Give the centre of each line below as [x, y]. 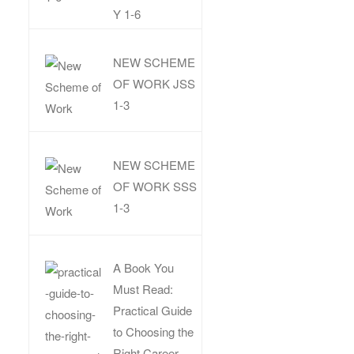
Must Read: [143, 289]
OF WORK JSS [154, 83]
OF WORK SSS [155, 186]
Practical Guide [153, 310]
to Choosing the [154, 331]
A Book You [144, 267]
